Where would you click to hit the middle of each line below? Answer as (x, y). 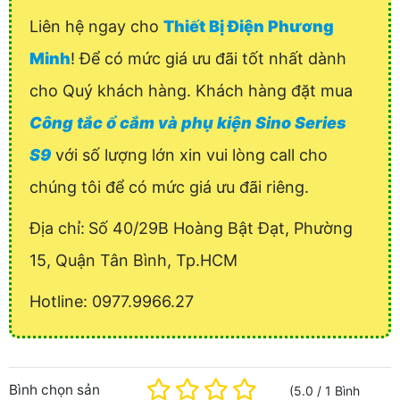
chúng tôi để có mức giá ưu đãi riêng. (169, 187)
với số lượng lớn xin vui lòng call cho (189, 155)
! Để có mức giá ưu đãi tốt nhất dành (208, 59)
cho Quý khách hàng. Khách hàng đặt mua (191, 91)
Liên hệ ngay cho (96, 27)
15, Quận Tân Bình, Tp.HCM (133, 261)
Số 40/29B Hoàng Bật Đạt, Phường (221, 229)
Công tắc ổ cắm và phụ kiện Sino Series (188, 123)
